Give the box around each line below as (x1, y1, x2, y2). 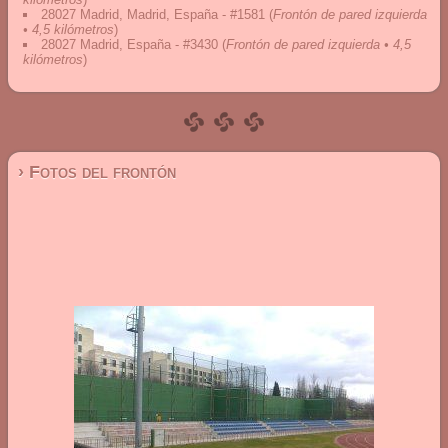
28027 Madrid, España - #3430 (41, 37, 218, 52)
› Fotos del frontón (18, 162, 176, 182)
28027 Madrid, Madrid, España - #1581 (41, 7, 265, 22)
